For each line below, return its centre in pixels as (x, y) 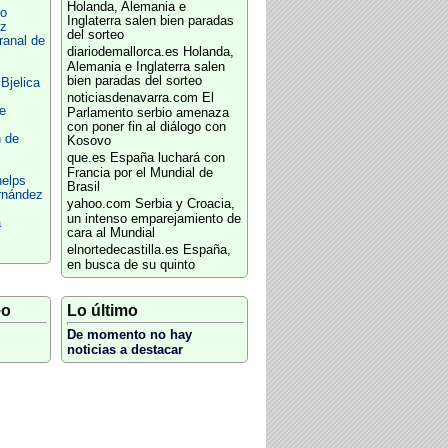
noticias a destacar (124, 349)
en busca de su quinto (130, 265)
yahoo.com (98, 204)
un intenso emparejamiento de (153, 219)
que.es (86, 158)
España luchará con (167, 158)
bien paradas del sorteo (134, 81)
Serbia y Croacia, (184, 204)
